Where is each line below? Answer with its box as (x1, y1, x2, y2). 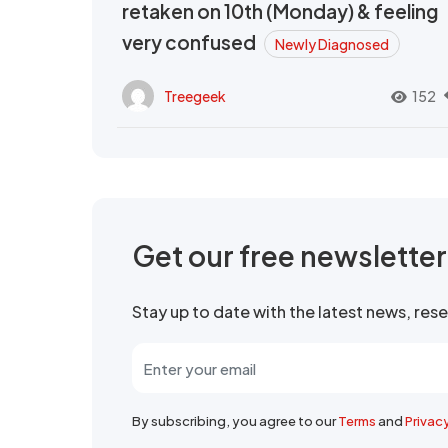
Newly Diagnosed (275, 35, 389, 53)
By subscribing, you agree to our (132, 413, 338, 429)
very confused (122, 30, 259, 54)
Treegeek (164, 86, 226, 105)
